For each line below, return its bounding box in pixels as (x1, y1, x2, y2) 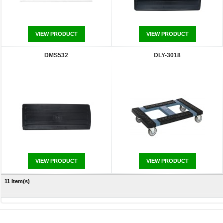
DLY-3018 (154, 52, 181, 59)
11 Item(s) (4, 178, 30, 184)
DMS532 (44, 52, 68, 59)
